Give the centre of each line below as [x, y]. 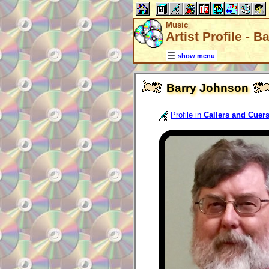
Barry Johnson [207, 88]
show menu [196, 56]
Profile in [187, 115]
